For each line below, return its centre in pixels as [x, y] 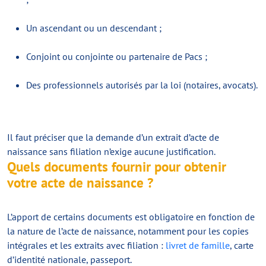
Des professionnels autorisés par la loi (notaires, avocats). [142, 85]
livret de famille [198, 245]
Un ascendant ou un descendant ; [94, 28]
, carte [242, 245]
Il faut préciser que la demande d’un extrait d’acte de [113, 137]
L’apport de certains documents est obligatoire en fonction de [131, 217]
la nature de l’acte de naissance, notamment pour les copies [128, 231]
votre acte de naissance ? [80, 183]
